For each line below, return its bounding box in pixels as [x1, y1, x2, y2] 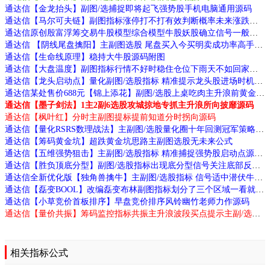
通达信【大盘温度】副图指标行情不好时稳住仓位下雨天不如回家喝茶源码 [250, 64, 258, 74]
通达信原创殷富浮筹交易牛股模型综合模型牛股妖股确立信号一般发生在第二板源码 [250, 28, 258, 37]
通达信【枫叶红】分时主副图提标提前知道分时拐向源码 [5, 112, 216, 122]
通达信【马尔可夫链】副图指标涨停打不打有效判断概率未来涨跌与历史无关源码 [250, 16, 258, 25]
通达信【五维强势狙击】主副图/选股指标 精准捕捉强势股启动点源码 [254, 148, 263, 158]
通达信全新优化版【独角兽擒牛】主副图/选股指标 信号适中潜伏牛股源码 [254, 172, 263, 182]
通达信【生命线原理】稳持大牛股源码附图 [5, 52, 165, 61]
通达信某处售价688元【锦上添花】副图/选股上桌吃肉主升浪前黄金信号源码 [256, 88, 265, 98]
